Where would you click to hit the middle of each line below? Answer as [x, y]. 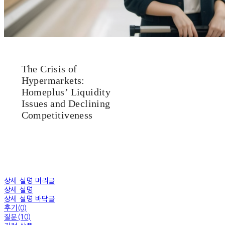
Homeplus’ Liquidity [66, 92]
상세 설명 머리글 [30, 181]
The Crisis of [49, 69]
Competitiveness [57, 115]
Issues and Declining [66, 104]
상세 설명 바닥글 [30, 199]
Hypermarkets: [53, 81]
